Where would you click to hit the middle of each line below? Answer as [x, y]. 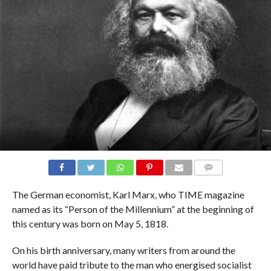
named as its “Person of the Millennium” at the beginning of [133, 209]
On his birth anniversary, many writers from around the [123, 250]
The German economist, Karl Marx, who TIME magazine [128, 194]
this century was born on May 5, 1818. [90, 223]
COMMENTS [218, 181]
